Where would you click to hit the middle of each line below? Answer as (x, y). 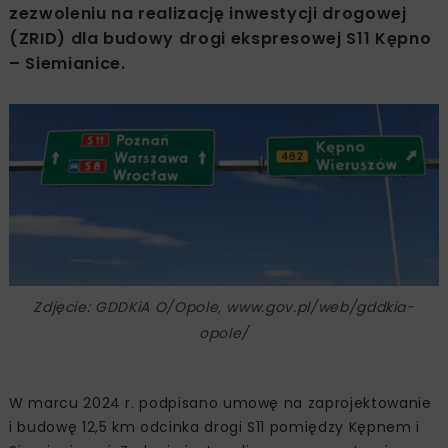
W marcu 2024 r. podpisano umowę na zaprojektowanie (220, 402)
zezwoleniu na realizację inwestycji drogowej (208, 14)
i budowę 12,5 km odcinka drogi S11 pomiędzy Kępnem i (214, 426)
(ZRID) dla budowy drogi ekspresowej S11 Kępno (220, 39)
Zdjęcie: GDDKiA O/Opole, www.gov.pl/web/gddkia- (224, 306)
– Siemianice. (67, 64)
